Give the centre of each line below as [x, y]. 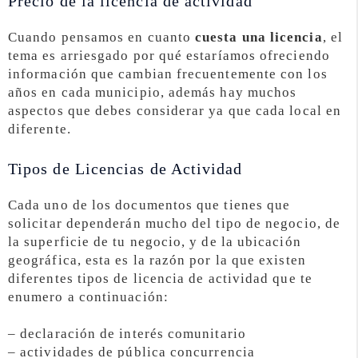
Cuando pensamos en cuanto [102, 37]
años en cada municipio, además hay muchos [153, 92]
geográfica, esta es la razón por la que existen [157, 260]
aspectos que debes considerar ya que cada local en [175, 110]
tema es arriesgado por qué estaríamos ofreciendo [169, 55]
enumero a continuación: [88, 296]
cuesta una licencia [259, 37]
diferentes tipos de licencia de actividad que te [160, 278]
